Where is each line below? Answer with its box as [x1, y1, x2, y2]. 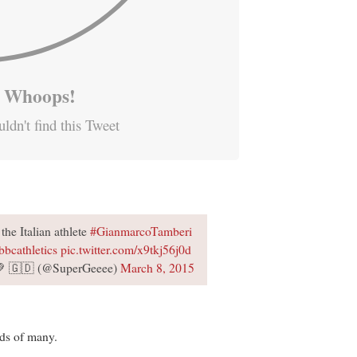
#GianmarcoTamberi [89, 222, 192, 239]
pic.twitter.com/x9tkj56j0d [60, 241, 191, 257]
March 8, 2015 [120, 259, 194, 276]
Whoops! [4, 81, 76, 109]
